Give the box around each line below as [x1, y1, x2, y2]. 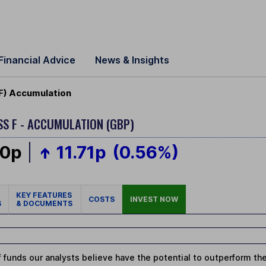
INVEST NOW [130, 195, 178, 204]
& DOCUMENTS [16, 199, 72, 208]
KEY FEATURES [16, 191, 74, 200]
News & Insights [95, 54, 169, 66]
